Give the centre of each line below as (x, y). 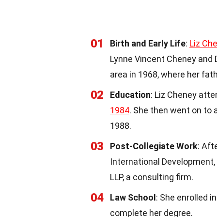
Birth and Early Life (148, 43)
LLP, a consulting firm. (152, 177)
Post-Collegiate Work (154, 146)
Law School (133, 197)
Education (130, 95)
